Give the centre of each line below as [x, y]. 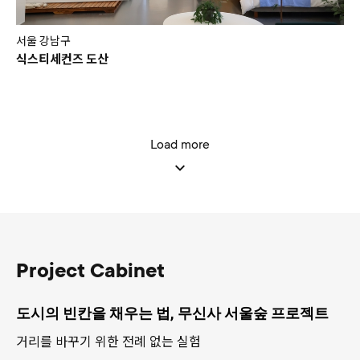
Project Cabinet [90, 270]
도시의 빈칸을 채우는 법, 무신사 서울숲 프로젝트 [172, 313]
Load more [180, 144]
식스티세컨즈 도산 [62, 59]
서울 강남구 [43, 41]
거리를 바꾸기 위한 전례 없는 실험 [108, 341]
